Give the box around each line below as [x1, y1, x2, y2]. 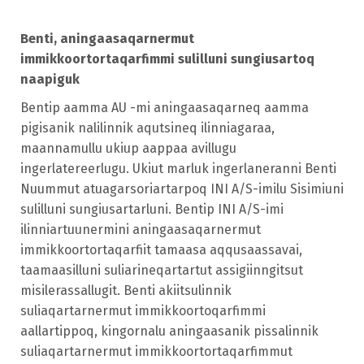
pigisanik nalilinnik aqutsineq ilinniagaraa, [20, 120, 275, 136]
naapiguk [20, 71, 80, 88]
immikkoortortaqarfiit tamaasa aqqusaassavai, [20, 242, 302, 258]
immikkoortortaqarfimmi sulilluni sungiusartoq [20, 51, 314, 67]
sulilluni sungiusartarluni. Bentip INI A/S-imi [20, 201, 284, 218]
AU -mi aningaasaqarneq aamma [111, 100, 309, 116]
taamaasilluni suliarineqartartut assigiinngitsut [20, 262, 303, 279]
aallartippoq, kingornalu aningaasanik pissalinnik [20, 323, 318, 340]
